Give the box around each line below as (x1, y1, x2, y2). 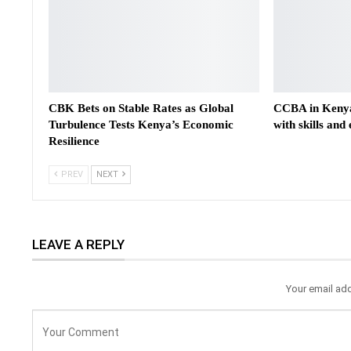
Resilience (49, 135, 100, 148)
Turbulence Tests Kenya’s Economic (49, 118, 233, 132)
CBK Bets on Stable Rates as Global (49, 102, 233, 115)
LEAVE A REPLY (32, 237, 125, 253)
